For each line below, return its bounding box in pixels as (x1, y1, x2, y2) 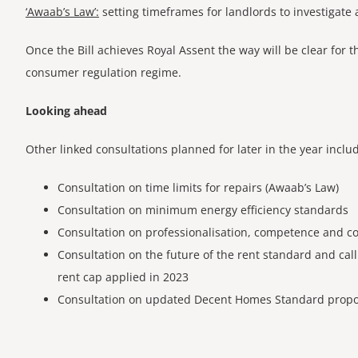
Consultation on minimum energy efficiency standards (57, 201, 348, 217)
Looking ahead (25, 102, 107, 118)
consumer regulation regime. (25, 64, 181, 80)
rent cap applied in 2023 (57, 268, 189, 284)
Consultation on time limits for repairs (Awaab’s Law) (57, 179, 339, 195)
